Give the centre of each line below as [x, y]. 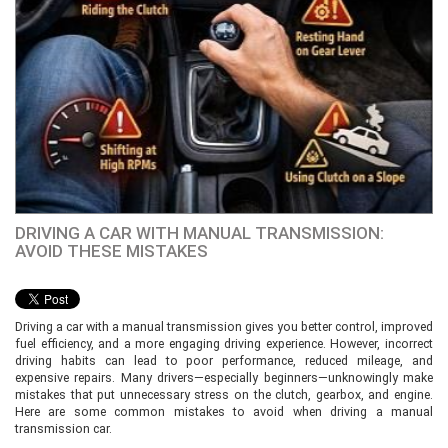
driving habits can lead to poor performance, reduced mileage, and [224, 360]
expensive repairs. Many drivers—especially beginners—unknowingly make [224, 377]
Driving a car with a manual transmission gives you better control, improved [224, 326]
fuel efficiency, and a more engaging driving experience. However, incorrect [224, 343]
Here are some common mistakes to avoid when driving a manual [224, 411]
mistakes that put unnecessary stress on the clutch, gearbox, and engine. [224, 394]
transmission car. [63, 428]
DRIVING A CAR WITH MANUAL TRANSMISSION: [199, 233]
